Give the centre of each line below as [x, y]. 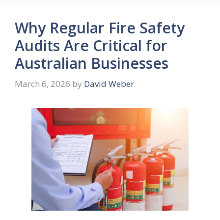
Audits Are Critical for [91, 46]
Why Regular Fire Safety [100, 28]
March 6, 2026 [42, 83]
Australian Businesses [92, 63]
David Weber [109, 83]
